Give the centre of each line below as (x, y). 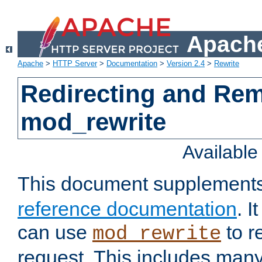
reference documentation (127, 209)
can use (55, 232)
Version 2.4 (186, 64)
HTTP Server (75, 64)
